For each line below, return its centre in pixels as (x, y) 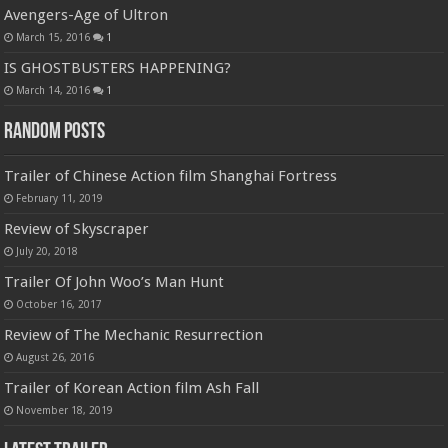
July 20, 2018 (47, 250)
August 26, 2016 (55, 356)
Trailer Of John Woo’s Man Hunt (114, 281)
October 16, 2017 (59, 303)
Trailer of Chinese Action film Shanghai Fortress (171, 175)
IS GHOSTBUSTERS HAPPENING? (118, 67)
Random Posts (55, 132)
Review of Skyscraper (77, 228)
